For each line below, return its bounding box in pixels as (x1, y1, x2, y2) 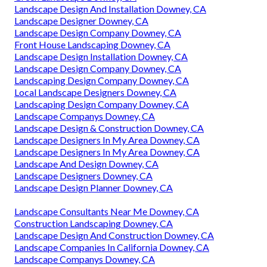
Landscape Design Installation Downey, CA (14, 50, 188, 62)
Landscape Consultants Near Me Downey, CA (14, 205, 199, 217)
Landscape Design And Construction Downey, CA (14, 229, 214, 241)
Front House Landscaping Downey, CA (14, 38, 170, 50)
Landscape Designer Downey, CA (14, 14, 148, 26)
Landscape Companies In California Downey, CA (14, 241, 209, 253)
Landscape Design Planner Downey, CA (14, 181, 173, 193)
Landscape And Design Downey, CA (14, 157, 159, 169)
